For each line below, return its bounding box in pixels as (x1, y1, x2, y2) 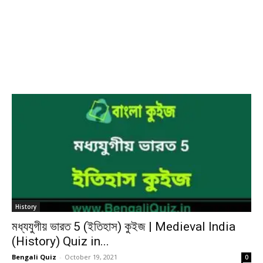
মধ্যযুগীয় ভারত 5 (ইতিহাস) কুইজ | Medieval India (12, 220, 235, 234)
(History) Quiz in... (12, 234, 109, 249)
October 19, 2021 (65, 252, 117, 262)
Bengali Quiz (12, 252, 56, 262)
